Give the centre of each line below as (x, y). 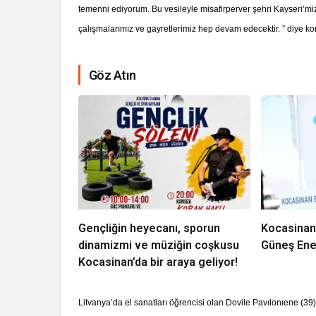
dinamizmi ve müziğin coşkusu (159, 245)
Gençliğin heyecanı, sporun (149, 229)
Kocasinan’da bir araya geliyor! (158, 262)
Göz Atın (113, 75)
